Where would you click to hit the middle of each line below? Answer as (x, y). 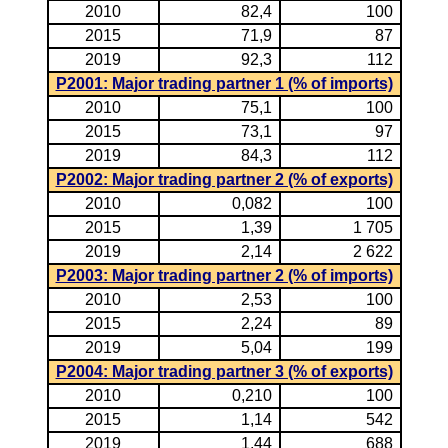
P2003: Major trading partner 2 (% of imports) (224, 275)
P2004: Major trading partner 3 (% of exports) (224, 371)
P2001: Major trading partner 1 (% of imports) (224, 83)
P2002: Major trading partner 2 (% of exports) (224, 179)
